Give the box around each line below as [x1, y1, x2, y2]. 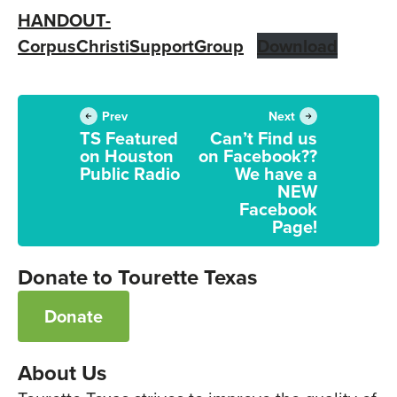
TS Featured [80, 125, 178, 152]
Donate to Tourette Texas [18, 261, 257, 293]
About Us [18, 357, 106, 389]
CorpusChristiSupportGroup [18, 33, 244, 59]
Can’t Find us [210, 125, 317, 152]
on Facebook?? [198, 143, 317, 169]
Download [257, 33, 338, 59]
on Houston [80, 143, 174, 169]
